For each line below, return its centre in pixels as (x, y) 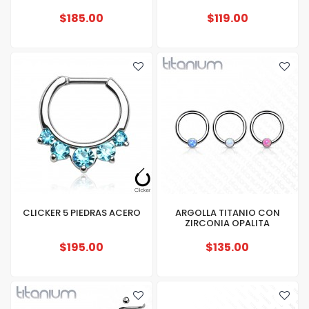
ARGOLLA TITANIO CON (227, 213)
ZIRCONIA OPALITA (228, 223)
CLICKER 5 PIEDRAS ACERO (81, 213)
